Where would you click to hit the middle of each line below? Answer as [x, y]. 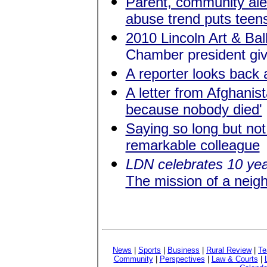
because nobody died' [194, 109]
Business [184, 250]
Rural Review [229, 250]
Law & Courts [235, 259]
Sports [150, 250]
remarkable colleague [193, 145]
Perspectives [182, 259]
